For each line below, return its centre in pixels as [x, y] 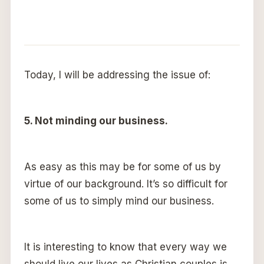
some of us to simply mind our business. [119, 201]
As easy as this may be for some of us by [122, 166]
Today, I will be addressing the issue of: [117, 75]
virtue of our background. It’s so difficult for [126, 184]
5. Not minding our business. [96, 121]
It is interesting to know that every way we [125, 247]
